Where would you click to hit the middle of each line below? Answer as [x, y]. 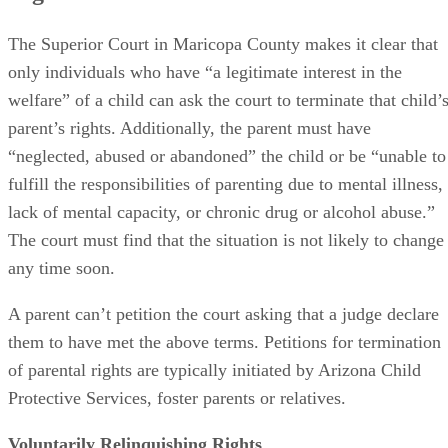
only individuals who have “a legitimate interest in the [205, 71]
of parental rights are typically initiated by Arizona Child [214, 369]
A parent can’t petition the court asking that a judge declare [223, 313]
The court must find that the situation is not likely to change [226, 239]
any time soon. [61, 267]
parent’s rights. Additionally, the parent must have [189, 127]
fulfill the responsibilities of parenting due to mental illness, [225, 183]
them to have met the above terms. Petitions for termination [224, 341]
